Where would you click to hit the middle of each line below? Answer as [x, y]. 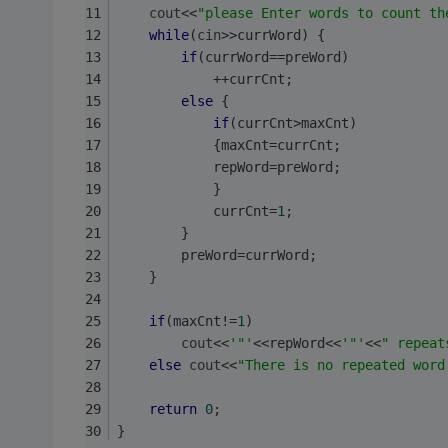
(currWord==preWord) [272, 56]
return [172, 408]
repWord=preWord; [276, 166]
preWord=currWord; [248, 254]
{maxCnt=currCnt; [276, 144]
